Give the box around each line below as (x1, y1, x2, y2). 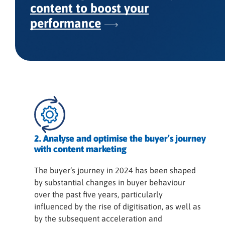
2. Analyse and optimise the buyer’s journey (34, 133, 206, 144)
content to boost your (30, 1, 149, 15)
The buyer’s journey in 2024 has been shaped (34, 166, 196, 175)
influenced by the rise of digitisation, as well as (34, 202, 201, 211)
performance (30, 16, 101, 30)
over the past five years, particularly (34, 190, 163, 199)
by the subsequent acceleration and (34, 214, 162, 223)
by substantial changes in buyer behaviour (34, 178, 185, 187)
